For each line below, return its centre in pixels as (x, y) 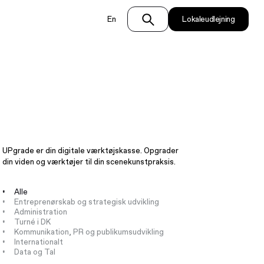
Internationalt (38, 242)
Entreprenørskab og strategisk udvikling (86, 202)
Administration (40, 212)
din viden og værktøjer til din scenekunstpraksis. (89, 162)
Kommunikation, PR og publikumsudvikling (89, 232)
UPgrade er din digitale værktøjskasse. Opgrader (91, 151)
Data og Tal (34, 252)
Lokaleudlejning (209, 19)
